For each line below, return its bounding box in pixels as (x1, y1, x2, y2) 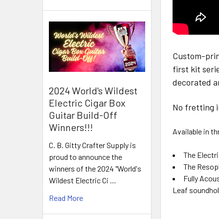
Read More (49, 193, 83, 203)
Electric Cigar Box (49, 97, 126, 109)
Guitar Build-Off (49, 109, 117, 121)
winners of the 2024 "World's (49, 164, 141, 174)
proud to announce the (49, 152, 122, 162)
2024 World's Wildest (49, 85, 137, 97)
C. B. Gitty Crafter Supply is (49, 140, 136, 150)
